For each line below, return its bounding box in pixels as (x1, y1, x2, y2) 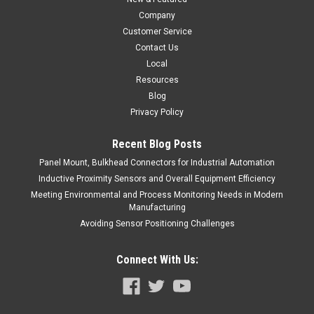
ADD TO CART (129, 22, 185, 34)
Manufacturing (128, 203, 186, 213)
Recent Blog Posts (112, 137, 202, 151)
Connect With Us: (116, 253, 198, 267)
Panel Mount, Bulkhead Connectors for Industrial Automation (39, 158, 275, 168)
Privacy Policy (130, 107, 184, 118)
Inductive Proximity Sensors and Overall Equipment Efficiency (39, 174, 275, 184)
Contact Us (135, 43, 179, 53)
